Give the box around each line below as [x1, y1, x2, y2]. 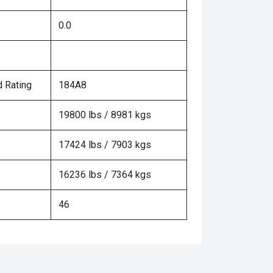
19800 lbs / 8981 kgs [58, 109, 151, 121]
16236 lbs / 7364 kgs [58, 169, 151, 180]
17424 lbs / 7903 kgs [58, 139, 151, 151]
